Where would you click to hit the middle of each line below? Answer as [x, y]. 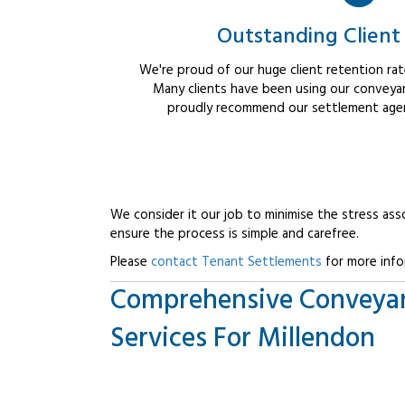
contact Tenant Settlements [236, 263]
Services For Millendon [243, 339]
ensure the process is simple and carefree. [235, 235]
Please [131, 263]
